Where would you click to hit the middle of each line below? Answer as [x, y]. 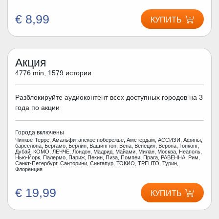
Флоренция [29, 169]
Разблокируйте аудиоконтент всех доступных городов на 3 [109, 97]
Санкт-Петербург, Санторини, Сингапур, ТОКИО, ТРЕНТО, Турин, [97, 163]
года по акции [37, 107]
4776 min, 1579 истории [53, 73]
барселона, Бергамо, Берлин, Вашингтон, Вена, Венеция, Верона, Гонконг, [107, 145]
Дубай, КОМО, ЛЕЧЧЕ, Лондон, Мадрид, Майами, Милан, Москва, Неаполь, [109, 151]
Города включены [40, 132]
